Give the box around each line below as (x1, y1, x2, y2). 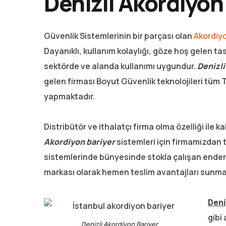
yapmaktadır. (44, 90, 95, 102)
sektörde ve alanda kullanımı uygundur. (44, 60, 197, 72)
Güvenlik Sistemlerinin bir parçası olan (44, 30, 194, 41)
